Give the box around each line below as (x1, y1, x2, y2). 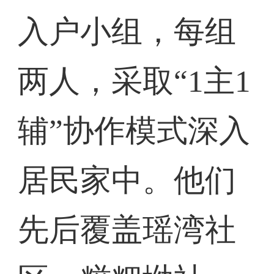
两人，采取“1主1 (18, 64, 251, 99)
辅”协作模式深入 (18, 113, 251, 149)
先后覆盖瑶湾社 (18, 212, 237, 248)
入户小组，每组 (18, 14, 237, 50)
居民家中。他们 (18, 163, 237, 198)
